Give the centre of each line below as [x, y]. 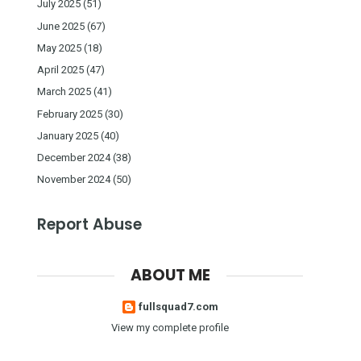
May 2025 [59, 48]
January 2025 [68, 135]
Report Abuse [89, 225]
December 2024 [74, 158]
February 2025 [70, 114]
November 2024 [74, 180]
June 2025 [61, 26]
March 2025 [64, 92]
